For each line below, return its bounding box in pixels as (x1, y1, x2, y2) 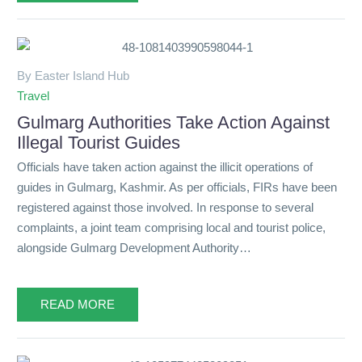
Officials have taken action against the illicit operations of (17, 160, 313, 175)
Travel (17, 88, 49, 103)
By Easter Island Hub (17, 68, 129, 82)
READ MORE (40, 297, 115, 311)
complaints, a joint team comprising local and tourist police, (17, 221, 326, 235)
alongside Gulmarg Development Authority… (17, 241, 251, 255)
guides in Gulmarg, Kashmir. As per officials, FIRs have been (17, 180, 337, 195)
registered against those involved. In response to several (17, 200, 314, 215)
